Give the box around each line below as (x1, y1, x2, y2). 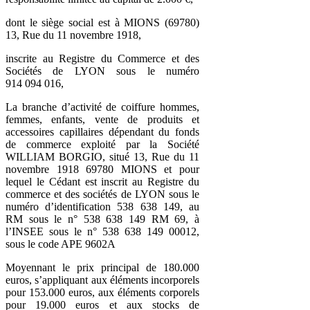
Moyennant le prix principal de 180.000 (6, 261, 199, 273)
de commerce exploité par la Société (6, 138, 199, 150)
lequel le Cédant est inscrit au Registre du (6, 175, 199, 188)
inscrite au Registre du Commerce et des (6, 52, 199, 64)
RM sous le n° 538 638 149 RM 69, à (6, 212, 199, 225)
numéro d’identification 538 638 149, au (6, 200, 199, 212)
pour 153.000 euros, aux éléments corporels (6, 286, 199, 298)
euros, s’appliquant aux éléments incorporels (6, 273, 199, 286)
